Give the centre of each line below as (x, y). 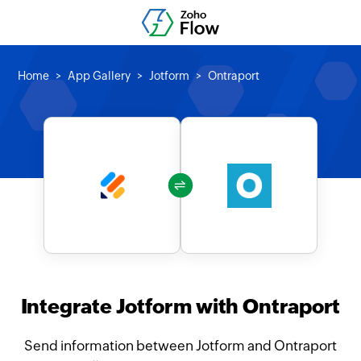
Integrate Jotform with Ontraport (180, 306)
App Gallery (100, 76)
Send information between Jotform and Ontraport (180, 346)
